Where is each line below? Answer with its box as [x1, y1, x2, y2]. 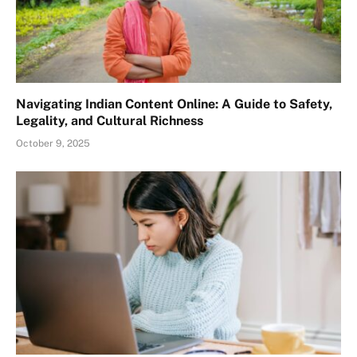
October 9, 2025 [16, 138, 90, 150]
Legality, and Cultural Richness [16, 113, 203, 129]
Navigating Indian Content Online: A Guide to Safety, [16, 96, 332, 112]
